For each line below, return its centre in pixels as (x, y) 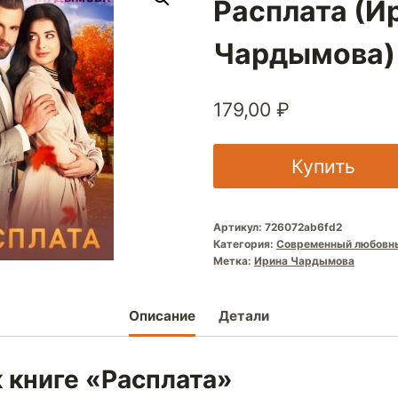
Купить (323, 166)
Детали (243, 316)
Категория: (244, 243)
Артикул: (239, 227)
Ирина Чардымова (304, 260)
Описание (163, 316)
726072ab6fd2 (303, 227)
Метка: (233, 260)
